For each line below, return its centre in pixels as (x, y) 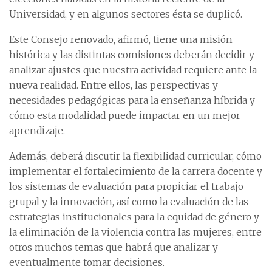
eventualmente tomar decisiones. (87, 262)
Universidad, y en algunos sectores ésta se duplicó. (126, 14)
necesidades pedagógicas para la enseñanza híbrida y (132, 100)
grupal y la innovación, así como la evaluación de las (129, 202)
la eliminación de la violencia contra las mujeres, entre (135, 232)
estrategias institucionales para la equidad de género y (134, 217)
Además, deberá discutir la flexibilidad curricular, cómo (135, 156)
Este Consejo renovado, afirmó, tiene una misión (121, 39)
